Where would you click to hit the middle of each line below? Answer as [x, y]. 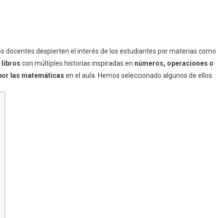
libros [12, 63]
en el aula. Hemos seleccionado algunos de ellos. [140, 75]
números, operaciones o [174, 63]
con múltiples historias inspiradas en [78, 63]
